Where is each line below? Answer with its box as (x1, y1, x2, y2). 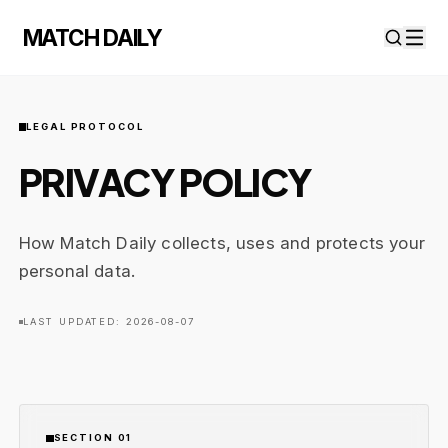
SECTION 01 (53, 432, 133, 444)
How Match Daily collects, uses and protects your (18, 233, 425, 253)
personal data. (18, 261, 136, 281)
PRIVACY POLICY (18, 158, 311, 205)
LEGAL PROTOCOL (26, 121, 144, 132)
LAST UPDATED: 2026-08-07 (22, 316, 195, 327)
